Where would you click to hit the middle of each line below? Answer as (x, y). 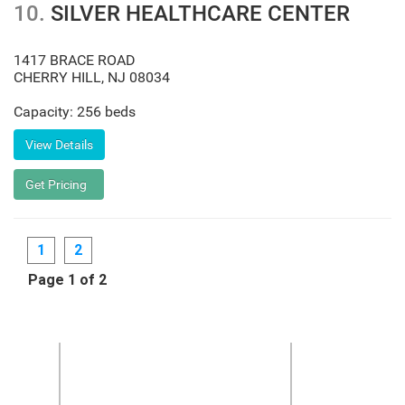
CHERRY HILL (57, 77)
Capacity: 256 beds (75, 112)
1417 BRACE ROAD (75, 60)
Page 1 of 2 (60, 280)
